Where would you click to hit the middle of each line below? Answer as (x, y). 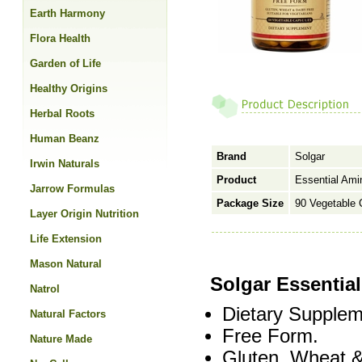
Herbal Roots (62, 114)
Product (236, 180)
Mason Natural (66, 264)
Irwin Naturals (65, 164)
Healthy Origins (69, 88)
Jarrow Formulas (72, 189)
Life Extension (66, 239)
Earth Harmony (67, 13)
